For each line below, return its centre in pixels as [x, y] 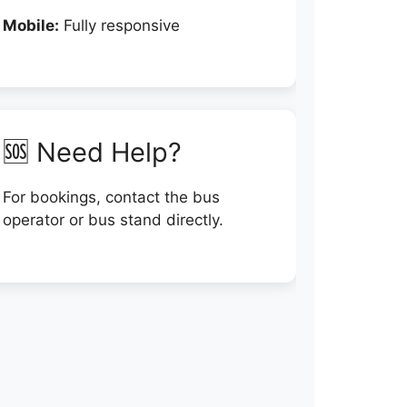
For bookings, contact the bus [111, 197]
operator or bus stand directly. [113, 220]
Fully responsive [119, 25]
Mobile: [30, 25]
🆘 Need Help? [92, 152]
